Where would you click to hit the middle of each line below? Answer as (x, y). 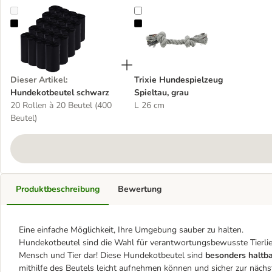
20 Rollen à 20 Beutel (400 (61, 105)
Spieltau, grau (161, 93)
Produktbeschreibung (58, 189)
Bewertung (140, 189)
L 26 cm (149, 105)
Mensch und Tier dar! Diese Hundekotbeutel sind (112, 255)
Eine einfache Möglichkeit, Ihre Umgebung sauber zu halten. (131, 230)
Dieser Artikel (38, 80)
